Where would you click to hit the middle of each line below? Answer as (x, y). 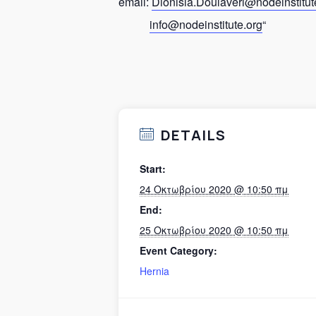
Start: (153, 168)
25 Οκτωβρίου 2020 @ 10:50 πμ (214, 230)
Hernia (154, 271)
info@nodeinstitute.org (206, 24)
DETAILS (192, 135)
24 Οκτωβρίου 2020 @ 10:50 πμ (214, 189)
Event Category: (178, 250)
